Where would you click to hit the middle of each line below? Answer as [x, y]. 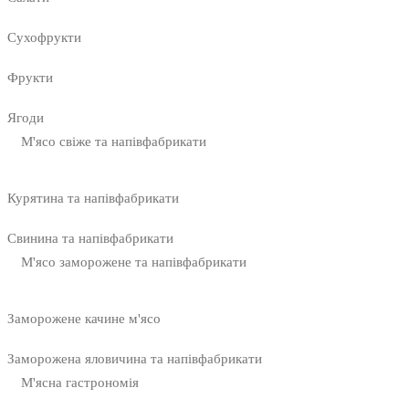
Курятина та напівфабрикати [93, 199]
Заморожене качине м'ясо [84, 319]
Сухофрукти [44, 38]
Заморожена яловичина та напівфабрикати [135, 359]
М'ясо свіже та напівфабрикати [114, 142]
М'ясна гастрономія [80, 383]
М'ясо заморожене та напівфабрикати [134, 262]
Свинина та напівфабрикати [90, 239]
